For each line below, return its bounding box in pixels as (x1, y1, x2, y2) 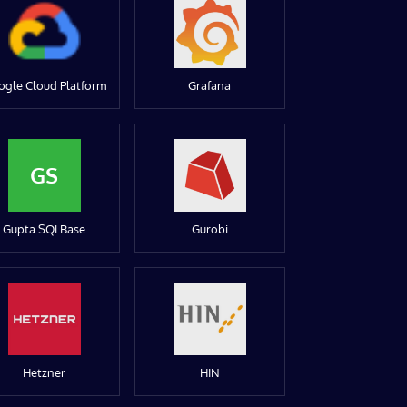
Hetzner (23, 364, 66, 380)
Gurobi (191, 221, 228, 236)
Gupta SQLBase (3, 221, 86, 236)
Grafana (188, 77, 232, 93)
